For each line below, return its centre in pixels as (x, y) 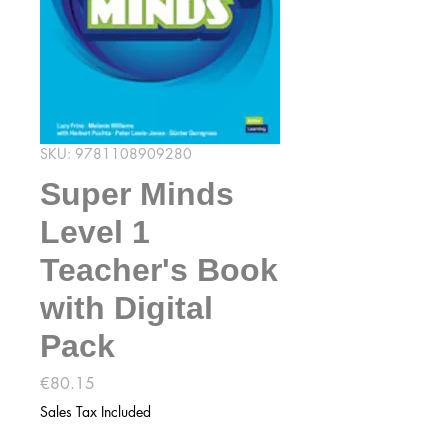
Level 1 (95, 232)
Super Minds (137, 194)
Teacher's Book (159, 270)
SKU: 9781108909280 (116, 153)
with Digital (126, 308)
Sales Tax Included (95, 411)
